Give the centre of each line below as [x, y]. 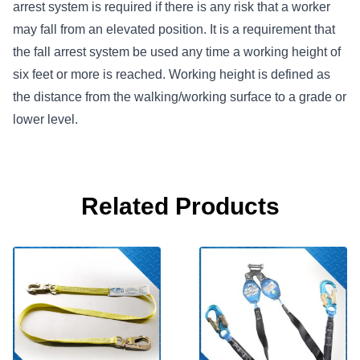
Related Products [180, 206]
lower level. [45, 119]
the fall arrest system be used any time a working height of [177, 52]
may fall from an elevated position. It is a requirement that [174, 29]
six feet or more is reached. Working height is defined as [172, 74]
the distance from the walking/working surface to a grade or [180, 97]
